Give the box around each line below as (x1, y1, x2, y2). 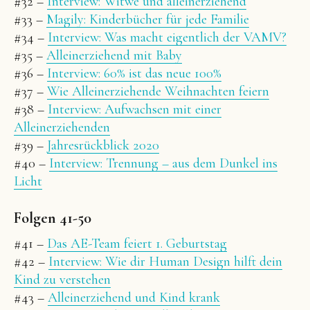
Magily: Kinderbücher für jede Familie (46, 11, 249, 28)
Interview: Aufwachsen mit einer (48, 101, 221, 118)
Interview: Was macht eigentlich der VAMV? (48, 29, 286, 46)
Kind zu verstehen (14, 271, 111, 289)
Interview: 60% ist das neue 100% (47, 65, 221, 82)
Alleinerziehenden (14, 119, 110, 136)
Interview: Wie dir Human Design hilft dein (48, 253, 282, 271)
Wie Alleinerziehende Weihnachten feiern (47, 83, 269, 100)
